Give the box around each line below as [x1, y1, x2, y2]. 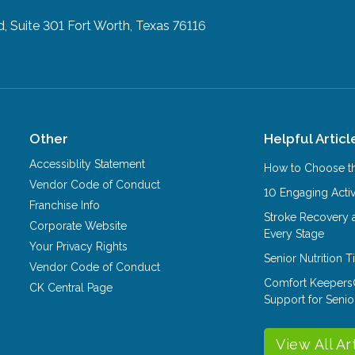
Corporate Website [29, 219, 128, 232]
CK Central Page [29, 281, 113, 294]
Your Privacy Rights [29, 239, 128, 253]
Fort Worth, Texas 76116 [67, 17, 207, 33]
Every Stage [264, 227, 325, 240]
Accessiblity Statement [29, 157, 146, 170]
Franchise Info [29, 198, 101, 212]
